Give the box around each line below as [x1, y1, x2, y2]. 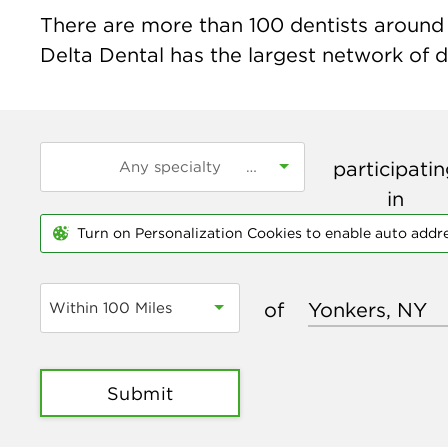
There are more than [40, 12, 249, 37]
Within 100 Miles [49, 298, 172, 317]
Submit [106, 381, 174, 405]
